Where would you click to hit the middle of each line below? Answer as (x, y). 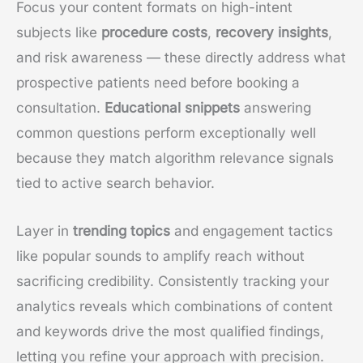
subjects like (59, 33)
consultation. (60, 108)
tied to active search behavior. (115, 184)
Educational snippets (172, 108)
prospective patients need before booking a (158, 83)
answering (275, 108)
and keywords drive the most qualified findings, (170, 331)
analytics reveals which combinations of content (175, 306)
